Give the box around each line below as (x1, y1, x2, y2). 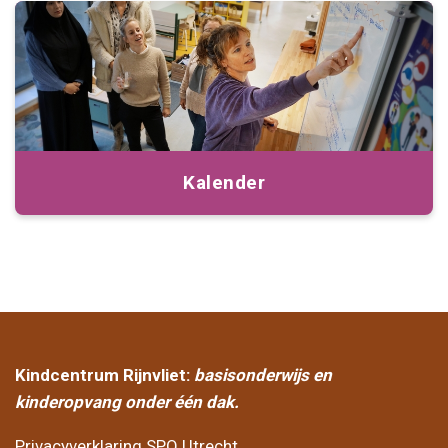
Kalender (183, 171, 265, 195)
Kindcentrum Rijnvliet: (15, 365, 194, 386)
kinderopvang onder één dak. (15, 392, 239, 413)
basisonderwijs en (194, 365, 332, 386)
